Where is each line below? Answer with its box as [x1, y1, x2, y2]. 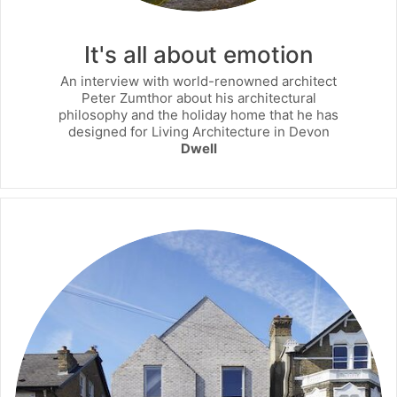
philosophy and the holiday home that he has [58, 105, 339, 123]
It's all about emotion [83, 40, 314, 68]
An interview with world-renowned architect [60, 72, 337, 90]
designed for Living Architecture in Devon [67, 122, 330, 140]
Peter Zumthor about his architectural [81, 89, 316, 106]
